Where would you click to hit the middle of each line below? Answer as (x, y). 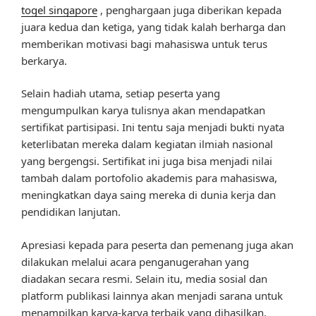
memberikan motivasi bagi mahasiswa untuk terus (144, 43)
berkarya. (44, 60)
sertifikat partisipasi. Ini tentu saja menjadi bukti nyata (153, 127)
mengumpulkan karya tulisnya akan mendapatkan (143, 110)
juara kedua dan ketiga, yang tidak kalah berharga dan (153, 26)
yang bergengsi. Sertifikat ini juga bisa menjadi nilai (147, 161)
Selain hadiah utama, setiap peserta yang (121, 93)
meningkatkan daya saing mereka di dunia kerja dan (148, 195)
